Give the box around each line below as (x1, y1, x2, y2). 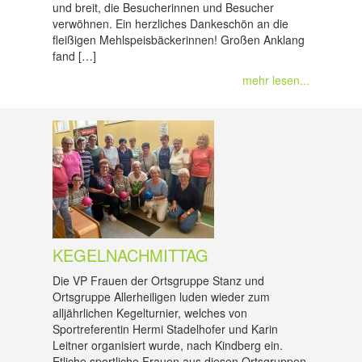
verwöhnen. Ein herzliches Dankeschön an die (53, 15, 288, 32)
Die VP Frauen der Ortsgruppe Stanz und (53, 272, 264, 288)
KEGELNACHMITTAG (53, 243, 208, 267)
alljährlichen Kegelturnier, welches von (53, 305, 247, 321)
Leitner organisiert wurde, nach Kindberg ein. (53, 337, 283, 353)
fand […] (53, 48, 96, 64)
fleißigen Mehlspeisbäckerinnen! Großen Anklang (53, 32, 305, 48)
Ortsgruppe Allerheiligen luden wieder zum (53, 288, 270, 305)
